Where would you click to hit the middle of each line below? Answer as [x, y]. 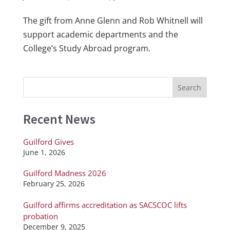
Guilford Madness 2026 [64, 173]
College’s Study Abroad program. [87, 48]
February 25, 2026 [54, 184]
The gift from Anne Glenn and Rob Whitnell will [113, 20]
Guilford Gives [48, 141]
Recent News [59, 119]
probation [40, 216]
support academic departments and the [100, 34]
